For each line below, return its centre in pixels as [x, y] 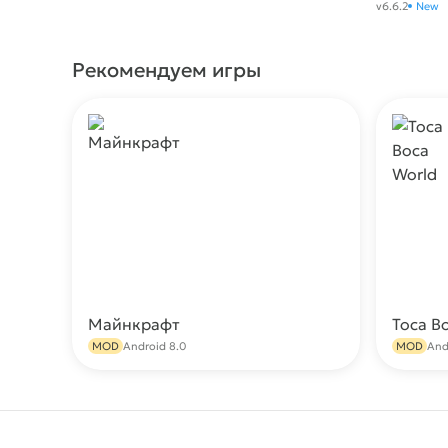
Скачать [301, 334]
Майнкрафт [134, 324]
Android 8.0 [154, 346]
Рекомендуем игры [166, 70]
